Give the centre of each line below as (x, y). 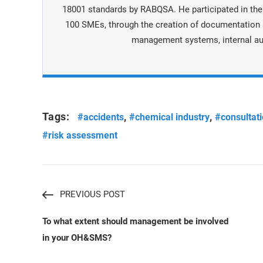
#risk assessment (80, 135)
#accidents (100, 117)
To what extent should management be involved (135, 221)
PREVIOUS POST (92, 194)
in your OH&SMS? (77, 237)
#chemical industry (169, 117)
